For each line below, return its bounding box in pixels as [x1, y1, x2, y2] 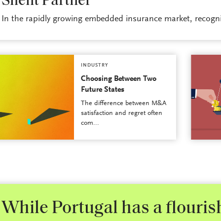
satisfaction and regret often [80, 110, 162, 117]
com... [80, 120, 99, 127]
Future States [80, 86, 124, 94]
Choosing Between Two [80, 75, 156, 83]
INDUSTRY [80, 63, 109, 69]
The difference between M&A [80, 100, 166, 108]
